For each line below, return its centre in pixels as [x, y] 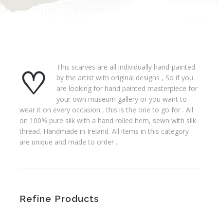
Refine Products [59, 198]
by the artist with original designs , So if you [125, 78]
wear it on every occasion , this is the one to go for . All [106, 110]
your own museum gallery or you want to [122, 99]
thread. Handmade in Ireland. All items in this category [104, 131]
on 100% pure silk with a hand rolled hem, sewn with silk [108, 120]
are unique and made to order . [68, 142]
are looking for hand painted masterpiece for [127, 88]
